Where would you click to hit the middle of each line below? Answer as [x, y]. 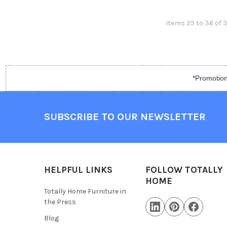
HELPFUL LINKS [78, 169]
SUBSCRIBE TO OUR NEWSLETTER [125, 117]
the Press [60, 202]
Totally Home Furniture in [85, 191]
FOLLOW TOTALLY [184, 169]
